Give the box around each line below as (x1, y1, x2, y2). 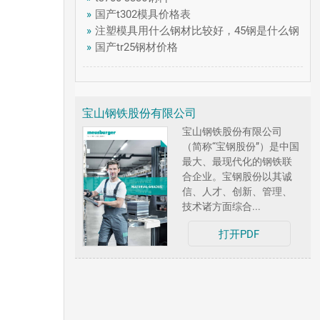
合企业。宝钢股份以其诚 (182, 171, 293, 182)
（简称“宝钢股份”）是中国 (182, 141, 300, 152)
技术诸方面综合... (182, 201, 261, 212)
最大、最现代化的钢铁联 (182, 156, 293, 167)
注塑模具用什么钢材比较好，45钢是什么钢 (95, 24, 300, 37)
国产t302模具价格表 (95, 8, 191, 21)
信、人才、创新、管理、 (182, 186, 293, 197)
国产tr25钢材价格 (95, 41, 179, 54)
